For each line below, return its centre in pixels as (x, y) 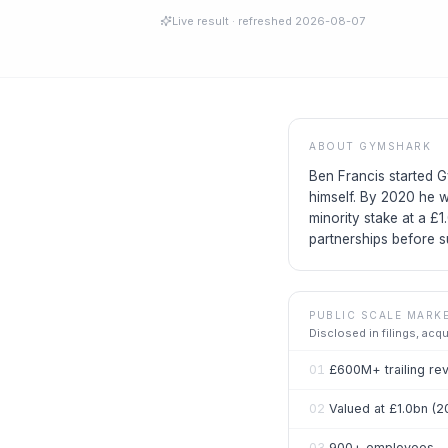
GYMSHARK (395, 146)
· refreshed (262, 21)
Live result (200, 21)
